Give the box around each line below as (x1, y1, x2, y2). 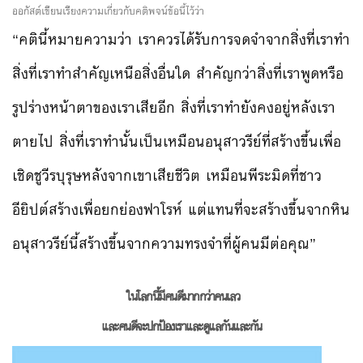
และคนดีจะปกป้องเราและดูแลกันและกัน (101, 316, 262, 338)
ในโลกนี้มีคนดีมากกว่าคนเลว (126, 286, 240, 308)
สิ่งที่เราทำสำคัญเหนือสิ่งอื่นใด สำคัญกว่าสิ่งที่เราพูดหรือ (12, 61, 344, 88)
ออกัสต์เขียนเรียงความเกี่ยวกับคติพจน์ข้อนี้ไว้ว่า (12, 2, 204, 20)
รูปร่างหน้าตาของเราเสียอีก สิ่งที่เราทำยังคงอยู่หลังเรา (12, 95, 335, 122)
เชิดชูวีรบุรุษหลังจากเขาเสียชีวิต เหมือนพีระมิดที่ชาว (12, 163, 322, 190)
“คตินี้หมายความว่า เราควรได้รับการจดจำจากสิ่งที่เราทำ (12, 27, 350, 53)
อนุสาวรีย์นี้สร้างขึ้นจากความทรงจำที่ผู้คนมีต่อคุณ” (12, 231, 316, 258)
